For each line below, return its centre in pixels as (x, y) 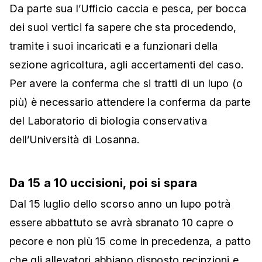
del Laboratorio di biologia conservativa (108, 121)
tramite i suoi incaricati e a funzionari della (114, 46)
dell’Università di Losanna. (75, 140)
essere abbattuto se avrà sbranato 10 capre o (122, 223)
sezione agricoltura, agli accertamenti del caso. (127, 65)
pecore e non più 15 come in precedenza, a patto (130, 242)
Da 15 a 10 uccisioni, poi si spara (104, 183)
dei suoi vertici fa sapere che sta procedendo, (123, 27)
